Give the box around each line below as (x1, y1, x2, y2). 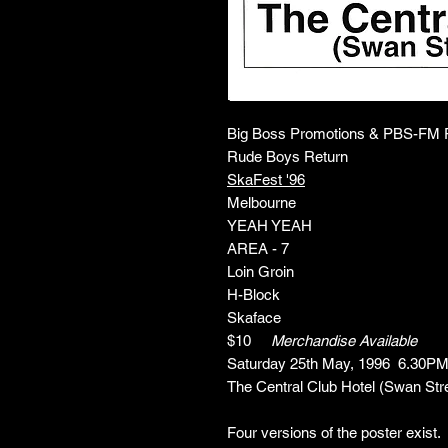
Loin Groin (227, 263, 294, 280)
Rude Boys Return (227, 148, 348, 165)
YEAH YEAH (227, 217, 312, 234)
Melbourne (227, 194, 296, 211)
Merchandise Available (271, 332, 417, 349)
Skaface (227, 309, 281, 326)
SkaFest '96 (227, 171, 305, 188)
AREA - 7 (227, 240, 289, 257)
